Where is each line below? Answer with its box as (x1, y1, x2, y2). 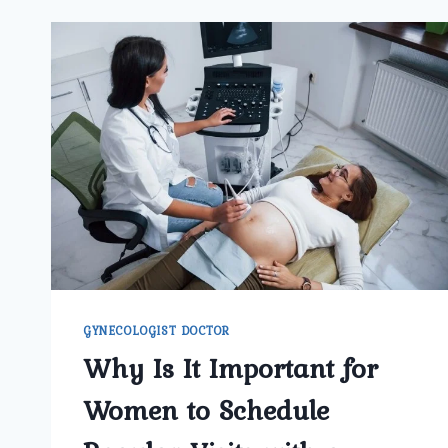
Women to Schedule (83, 389, 329, 432)
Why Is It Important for (83, 347, 378, 390)
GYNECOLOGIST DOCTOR (83, 322, 230, 341)
